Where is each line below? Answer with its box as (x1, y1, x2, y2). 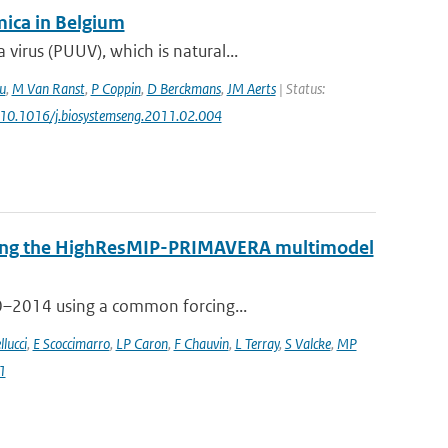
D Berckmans (146, 79, 221, 98)
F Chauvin (173, 334, 229, 353)
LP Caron (115, 334, 168, 353)
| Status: (275, 79, 325, 98)
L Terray (234, 334, 279, 353)
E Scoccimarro (32, 334, 110, 353)
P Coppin (90, 79, 141, 98)
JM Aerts (226, 79, 276, 98)
